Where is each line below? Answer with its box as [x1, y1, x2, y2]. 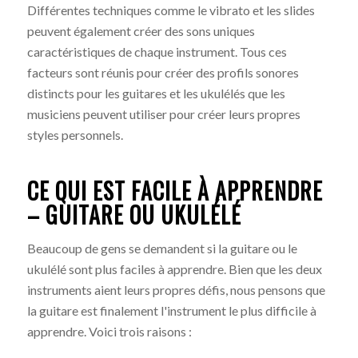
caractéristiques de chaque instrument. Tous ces [26, 44, 287, 60]
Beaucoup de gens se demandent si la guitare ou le [26, 240, 297, 256]
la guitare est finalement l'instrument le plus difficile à [26, 302, 316, 318]
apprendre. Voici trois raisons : [26, 323, 192, 339]
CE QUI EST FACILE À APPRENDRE [26, 174, 323, 208]
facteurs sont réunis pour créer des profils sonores [26, 65, 299, 81]
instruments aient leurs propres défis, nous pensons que [26, 281, 325, 297]
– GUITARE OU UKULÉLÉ [26, 198, 241, 232]
